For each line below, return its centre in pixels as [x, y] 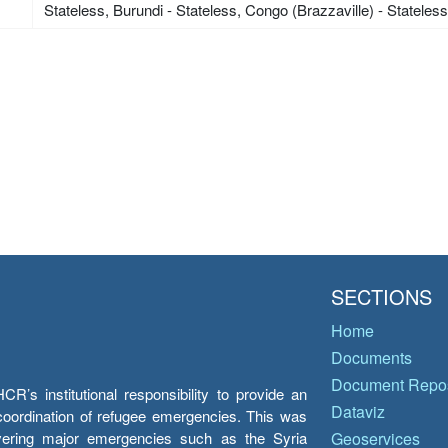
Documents [371, 357]
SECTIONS [381, 296]
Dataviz [358, 411]
